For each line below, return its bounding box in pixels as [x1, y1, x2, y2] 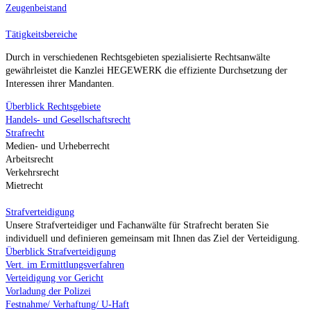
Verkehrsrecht [6, 167, 59, 178]
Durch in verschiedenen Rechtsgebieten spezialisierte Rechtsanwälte [6, 52, 270, 63]
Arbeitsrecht [6, 154, 53, 165]
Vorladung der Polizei [6, 286, 91, 297]
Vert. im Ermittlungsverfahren [6, 260, 124, 271]
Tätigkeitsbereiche [6, 29, 77, 40]
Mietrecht [6, 180, 43, 192]
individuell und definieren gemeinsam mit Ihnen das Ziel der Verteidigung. [6, 233, 300, 244]
